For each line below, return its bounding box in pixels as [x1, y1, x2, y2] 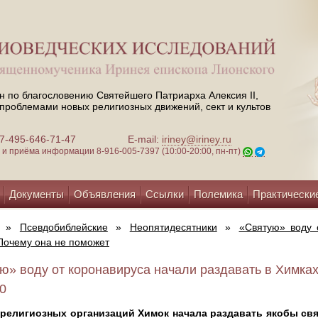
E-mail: [128, 133, 162, 146]
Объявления [74, 188, 136, 200]
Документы [9, 188, 64, 200]
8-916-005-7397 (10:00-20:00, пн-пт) [97, 146, 243, 157]
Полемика [194, 188, 243, 200]
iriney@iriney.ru [162, 133, 231, 146]
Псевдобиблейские [19, 221, 108, 233]
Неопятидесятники [129, 221, 217, 233]
